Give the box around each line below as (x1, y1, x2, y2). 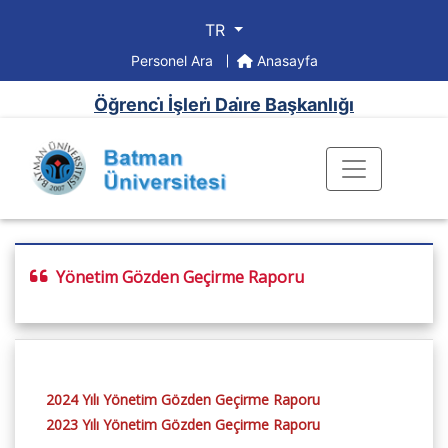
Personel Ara (130, 52, 217, 69)
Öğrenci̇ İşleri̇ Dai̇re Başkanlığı (94, 94, 354, 115)
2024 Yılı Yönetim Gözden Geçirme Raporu (46, 390, 320, 410)
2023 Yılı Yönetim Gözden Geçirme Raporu (46, 415, 320, 435)
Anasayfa (252, 52, 318, 69)
